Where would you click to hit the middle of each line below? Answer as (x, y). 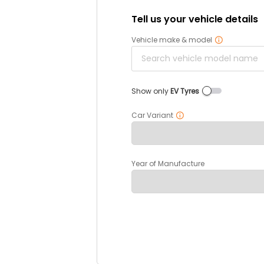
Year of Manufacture (168, 163)
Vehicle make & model (171, 39)
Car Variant (152, 115)
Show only (151, 91)
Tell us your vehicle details (194, 19)
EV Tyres (184, 91)
